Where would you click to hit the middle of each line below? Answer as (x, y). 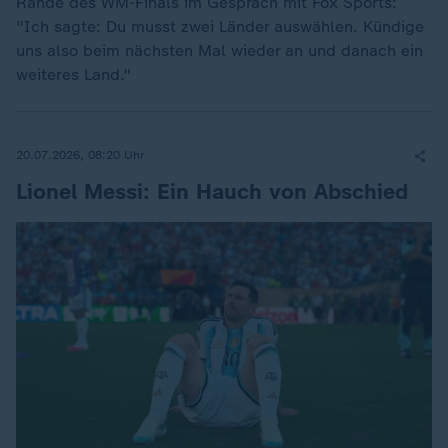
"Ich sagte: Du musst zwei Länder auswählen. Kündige (220, 26)
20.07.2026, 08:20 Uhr (80, 155)
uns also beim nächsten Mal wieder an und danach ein (219, 50)
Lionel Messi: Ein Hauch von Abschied (212, 191)
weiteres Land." (73, 74)
